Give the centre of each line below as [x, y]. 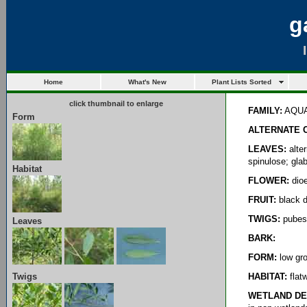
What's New [148, 82]
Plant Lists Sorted [242, 82]
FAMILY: [265, 111]
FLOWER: [269, 181]
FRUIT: [262, 200]
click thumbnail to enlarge [116, 103]
